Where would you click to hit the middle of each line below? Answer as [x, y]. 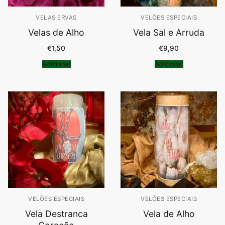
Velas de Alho [56, 32]
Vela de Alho [169, 213]
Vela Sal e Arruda [169, 32]
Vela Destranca [56, 213]
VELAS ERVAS [56, 17]
